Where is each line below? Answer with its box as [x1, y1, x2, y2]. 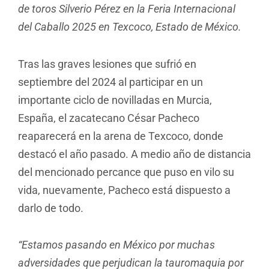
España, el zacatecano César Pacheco [18, 111, 199, 124]
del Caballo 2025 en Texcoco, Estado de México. [18, 20, 241, 34]
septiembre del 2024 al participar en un [18, 75, 203, 88]
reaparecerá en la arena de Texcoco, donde [18, 129, 223, 142]
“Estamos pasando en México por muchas [18, 238, 215, 252]
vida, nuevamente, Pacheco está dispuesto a [18, 183, 231, 196]
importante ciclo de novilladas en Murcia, [18, 93, 212, 106]
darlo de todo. [18, 201, 83, 214]
